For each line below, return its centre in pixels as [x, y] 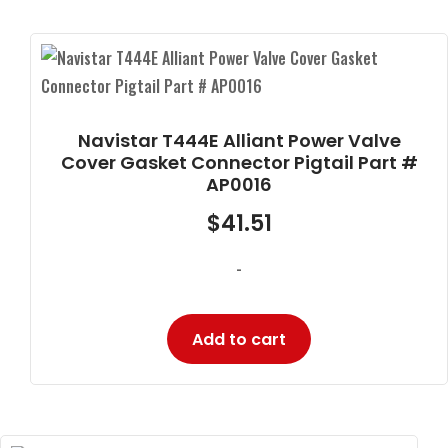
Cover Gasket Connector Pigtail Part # [239, 162]
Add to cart [239, 339]
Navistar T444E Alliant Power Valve [239, 140]
